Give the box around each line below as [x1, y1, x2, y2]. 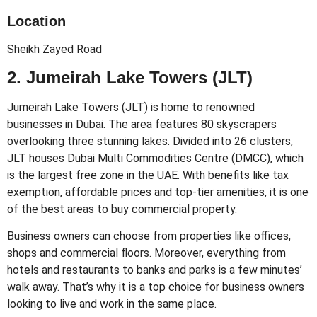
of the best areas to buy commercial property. [7, 202, 237, 216]
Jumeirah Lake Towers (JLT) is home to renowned [7, 100, 255, 114]
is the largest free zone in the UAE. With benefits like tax [7, 168, 289, 182]
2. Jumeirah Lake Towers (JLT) [7, 67, 253, 87]
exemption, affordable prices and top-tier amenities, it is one [7, 185, 309, 199]
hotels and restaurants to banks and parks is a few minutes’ [7, 263, 302, 277]
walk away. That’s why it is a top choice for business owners [7, 280, 304, 294]
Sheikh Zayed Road [7, 42, 102, 56]
